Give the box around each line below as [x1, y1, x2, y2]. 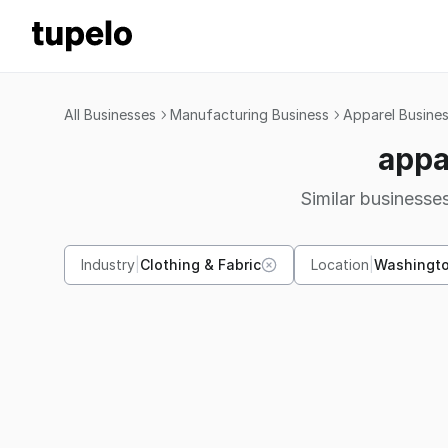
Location [311, 256, 369, 273]
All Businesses [64, 106, 156, 123]
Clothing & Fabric [140, 256, 261, 273]
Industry [81, 256, 135, 273]
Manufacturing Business [170, 106, 329, 123]
